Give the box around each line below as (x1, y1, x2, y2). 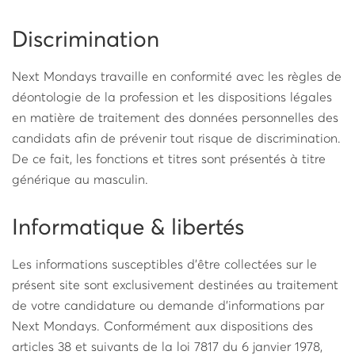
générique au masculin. (12, 174, 148, 186)
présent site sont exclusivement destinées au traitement (12, 279, 338, 292)
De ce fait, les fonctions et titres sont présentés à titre (12, 153, 326, 166)
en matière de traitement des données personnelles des (12, 112, 338, 124)
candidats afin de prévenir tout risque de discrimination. (12, 132, 341, 145)
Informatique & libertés (12, 217, 244, 239)
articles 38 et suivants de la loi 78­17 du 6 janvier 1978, (12, 341, 323, 353)
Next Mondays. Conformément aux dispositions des (12, 320, 313, 333)
